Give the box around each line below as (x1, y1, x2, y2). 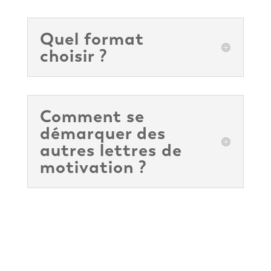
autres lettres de (39, 140, 182, 161)
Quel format (39, 28, 144, 50)
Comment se (39, 106, 145, 127)
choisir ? (39, 45, 108, 67)
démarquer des (39, 123, 166, 144)
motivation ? (39, 157, 147, 178)
